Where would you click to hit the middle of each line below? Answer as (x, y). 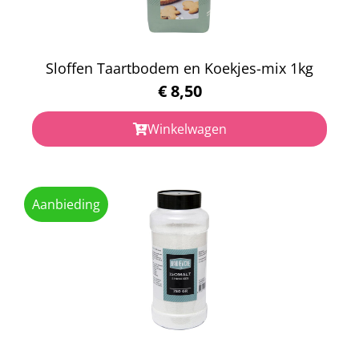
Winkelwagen (187, 129)
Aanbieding (66, 204)
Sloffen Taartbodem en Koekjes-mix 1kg (179, 68)
